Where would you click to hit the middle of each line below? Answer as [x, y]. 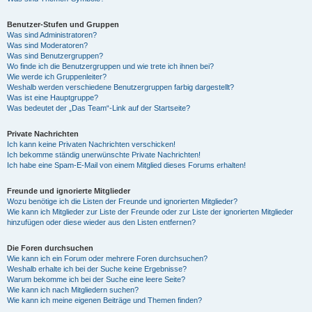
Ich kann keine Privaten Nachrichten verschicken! [91, 144]
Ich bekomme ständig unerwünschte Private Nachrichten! [104, 155]
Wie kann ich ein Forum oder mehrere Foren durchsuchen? [107, 258]
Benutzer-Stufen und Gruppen [63, 24]
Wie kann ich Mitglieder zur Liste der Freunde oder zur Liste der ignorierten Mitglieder [150, 212]
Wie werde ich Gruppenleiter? [57, 77]
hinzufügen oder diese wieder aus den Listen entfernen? [101, 222]
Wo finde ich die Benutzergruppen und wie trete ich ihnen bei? [110, 66]
